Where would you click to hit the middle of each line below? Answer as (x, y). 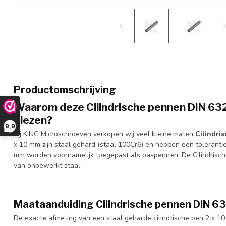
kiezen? (33, 120)
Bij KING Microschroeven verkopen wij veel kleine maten (104, 134)
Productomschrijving (65, 90)
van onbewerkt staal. (49, 166)
